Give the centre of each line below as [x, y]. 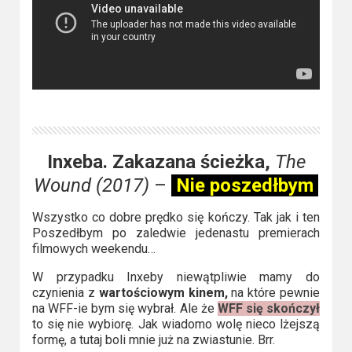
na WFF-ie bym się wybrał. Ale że [125, 308]
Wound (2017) [92, 185]
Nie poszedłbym [245, 185]
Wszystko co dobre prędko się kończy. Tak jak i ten [176, 217]
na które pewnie [274, 292]
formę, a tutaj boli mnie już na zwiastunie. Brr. [153, 339]
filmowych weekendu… [93, 248]
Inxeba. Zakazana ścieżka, [158, 161]
